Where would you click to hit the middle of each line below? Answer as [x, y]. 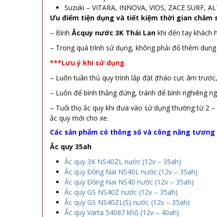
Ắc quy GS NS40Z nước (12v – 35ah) [121, 192]
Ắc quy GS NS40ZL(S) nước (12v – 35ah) [127, 202]
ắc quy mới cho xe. [79, 118]
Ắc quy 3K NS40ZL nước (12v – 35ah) [123, 161]
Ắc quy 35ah [71, 146]
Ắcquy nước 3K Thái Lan [114, 32]
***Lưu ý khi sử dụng [87, 62]
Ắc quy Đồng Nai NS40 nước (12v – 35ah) [129, 182]
